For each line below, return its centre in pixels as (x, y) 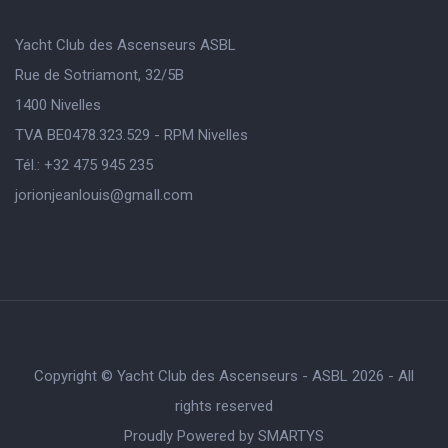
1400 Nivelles (58, 104)
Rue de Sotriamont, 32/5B (99, 74)
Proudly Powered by (191, 435)
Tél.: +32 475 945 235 (84, 164)
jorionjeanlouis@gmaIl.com (104, 194)
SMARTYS (291, 435)
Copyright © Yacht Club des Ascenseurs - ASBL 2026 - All (224, 375)
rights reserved (224, 405)
